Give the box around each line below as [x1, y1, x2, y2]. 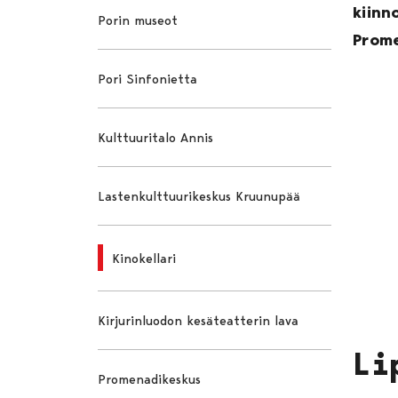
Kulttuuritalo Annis [98, 129, 214, 146]
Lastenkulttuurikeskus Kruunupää [98, 187, 301, 204]
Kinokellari [112, 250, 177, 267]
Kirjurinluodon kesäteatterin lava [98, 312, 299, 329]
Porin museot [98, 12, 179, 28]
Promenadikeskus [98, 370, 202, 387]
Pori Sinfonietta [98, 70, 198, 87]
